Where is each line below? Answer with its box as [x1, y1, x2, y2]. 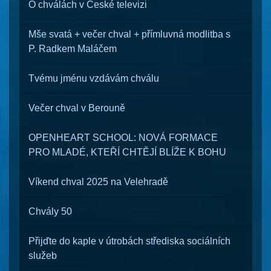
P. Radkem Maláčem [28, 44, 117, 54]
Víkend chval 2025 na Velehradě [28, 177, 168, 187]
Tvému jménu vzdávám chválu [28, 73, 159, 83]
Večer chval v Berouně [28, 103, 125, 113]
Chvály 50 [28, 206, 72, 217]
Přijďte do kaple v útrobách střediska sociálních [28, 236, 230, 246]
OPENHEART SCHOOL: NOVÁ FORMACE [28, 132, 218, 143]
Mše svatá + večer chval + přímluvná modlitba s [28, 29, 230, 39]
